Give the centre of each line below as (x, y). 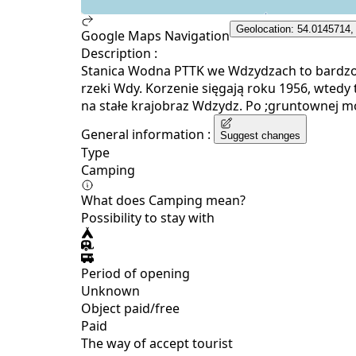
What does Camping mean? (163, 200)
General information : (146, 134)
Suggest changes (260, 135)
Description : (119, 53)
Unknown (110, 290)
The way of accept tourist (157, 343)
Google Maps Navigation (155, 35)
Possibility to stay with (148, 217)
